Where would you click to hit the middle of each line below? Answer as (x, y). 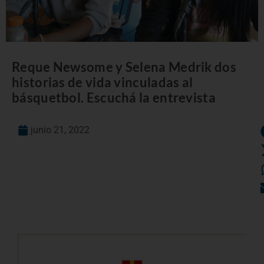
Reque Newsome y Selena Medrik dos (124, 67)
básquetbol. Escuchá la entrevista (114, 97)
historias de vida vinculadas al (103, 82)
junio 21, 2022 (60, 130)
